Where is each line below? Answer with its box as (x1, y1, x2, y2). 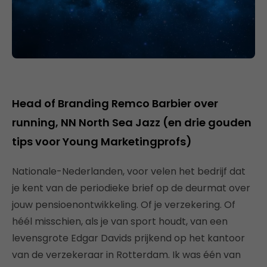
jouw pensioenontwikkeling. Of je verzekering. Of (12, 197, 235, 212)
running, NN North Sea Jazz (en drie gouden (12, 114, 252, 130)
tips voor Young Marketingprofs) (12, 133, 192, 149)
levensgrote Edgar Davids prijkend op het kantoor (12, 231, 245, 245)
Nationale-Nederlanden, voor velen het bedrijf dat (12, 164, 246, 178)
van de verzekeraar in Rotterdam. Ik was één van (12, 247, 241, 262)
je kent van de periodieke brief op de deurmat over (12, 181, 250, 195)
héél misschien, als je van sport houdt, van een (12, 214, 228, 228)
